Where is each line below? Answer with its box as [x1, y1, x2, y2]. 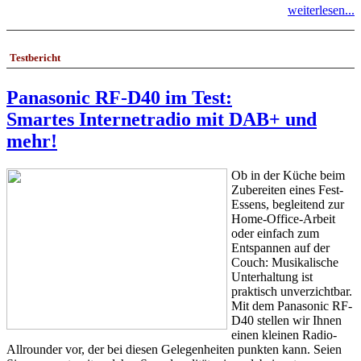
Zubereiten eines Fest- [231, 182, 343, 197]
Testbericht [10, 52, 60, 64]
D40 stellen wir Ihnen [231, 313, 342, 327]
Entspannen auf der [231, 240, 330, 255]
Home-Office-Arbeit [231, 211, 335, 226]
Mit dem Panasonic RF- [231, 298, 352, 313]
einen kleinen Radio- [231, 327, 337, 342]
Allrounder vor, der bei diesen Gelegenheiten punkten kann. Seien [6, 342, 342, 356]
